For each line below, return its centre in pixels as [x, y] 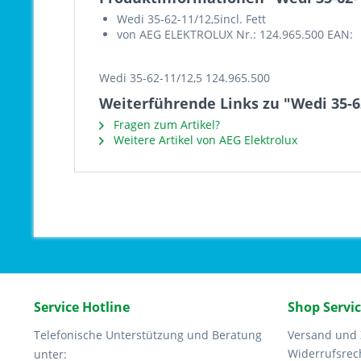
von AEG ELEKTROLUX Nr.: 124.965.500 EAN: [235, 34]
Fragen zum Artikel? [165, 124]
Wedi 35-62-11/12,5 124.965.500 [185, 78]
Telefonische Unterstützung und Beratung [148, 335]
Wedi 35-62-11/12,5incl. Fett [191, 19]
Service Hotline [82, 307]
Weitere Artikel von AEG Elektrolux [204, 140]
